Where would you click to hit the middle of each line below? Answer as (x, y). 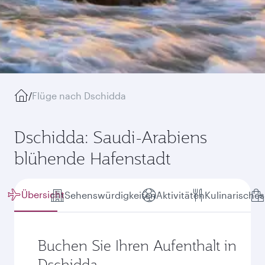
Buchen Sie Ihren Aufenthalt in (137, 245)
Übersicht (43, 194)
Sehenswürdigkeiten (110, 195)
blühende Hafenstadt (93, 158)
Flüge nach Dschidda (79, 96)
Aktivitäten (180, 195)
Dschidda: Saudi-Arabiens (111, 137)
